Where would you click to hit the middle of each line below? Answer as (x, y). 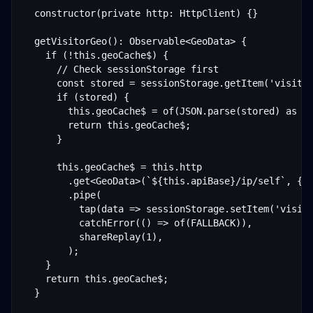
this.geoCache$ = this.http (112, 167)
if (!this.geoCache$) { (96, 55)
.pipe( (62, 195)
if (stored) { (76, 97)
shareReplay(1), (93, 237)
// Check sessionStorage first (121, 69)
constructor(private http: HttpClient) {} (140, 13)
